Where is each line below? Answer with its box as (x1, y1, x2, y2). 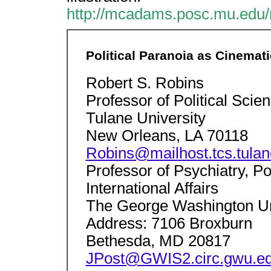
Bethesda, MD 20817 (85, 232, 230, 250)
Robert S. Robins (85, 74, 204, 92)
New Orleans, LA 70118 (85, 127, 248, 145)
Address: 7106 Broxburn (85, 215, 252, 232)
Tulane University (85, 109, 206, 127)
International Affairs (85, 180, 218, 197)
